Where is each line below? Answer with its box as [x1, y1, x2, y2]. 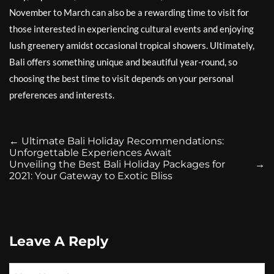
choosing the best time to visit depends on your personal [9, 72, 234, 84]
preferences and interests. [9, 89, 114, 100]
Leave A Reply [9, 232, 108, 250]
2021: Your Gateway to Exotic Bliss [9, 169, 172, 182]
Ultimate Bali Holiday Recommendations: [21, 135, 224, 147]
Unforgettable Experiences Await [9, 146, 172, 158]
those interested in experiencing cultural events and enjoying [9, 23, 254, 34]
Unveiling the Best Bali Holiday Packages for [9, 158, 225, 170]
